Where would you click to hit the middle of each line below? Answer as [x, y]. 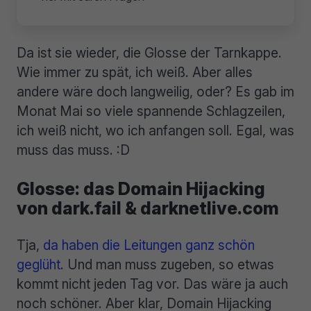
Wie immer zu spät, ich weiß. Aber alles [135, 72]
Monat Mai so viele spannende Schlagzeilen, [151, 111]
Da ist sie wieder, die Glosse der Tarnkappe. [149, 52]
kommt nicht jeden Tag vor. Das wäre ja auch [152, 284]
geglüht [39, 265]
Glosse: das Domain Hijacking [141, 189]
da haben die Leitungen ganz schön [149, 245]
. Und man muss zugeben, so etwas [167, 265]
